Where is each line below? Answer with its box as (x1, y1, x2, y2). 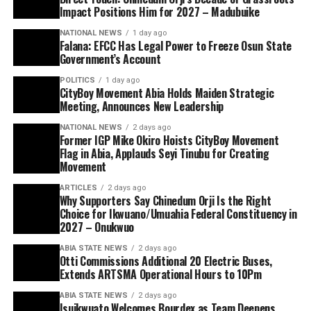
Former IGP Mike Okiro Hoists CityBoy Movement (59, 131, 279, 149)
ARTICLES (59, 183, 97, 192)
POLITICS (59, 75, 95, 85)
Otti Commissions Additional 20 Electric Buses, (59, 252, 272, 269)
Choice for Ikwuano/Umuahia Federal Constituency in (59, 205, 297, 222)
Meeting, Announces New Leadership (59, 97, 226, 115)
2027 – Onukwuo (59, 218, 135, 235)
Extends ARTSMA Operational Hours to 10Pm (59, 265, 262, 283)
